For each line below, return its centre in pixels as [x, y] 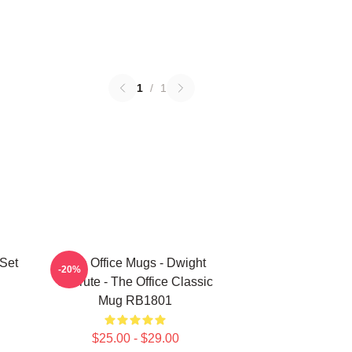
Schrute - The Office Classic [135, 282]
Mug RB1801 [135, 301]
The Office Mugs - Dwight [135, 263]
